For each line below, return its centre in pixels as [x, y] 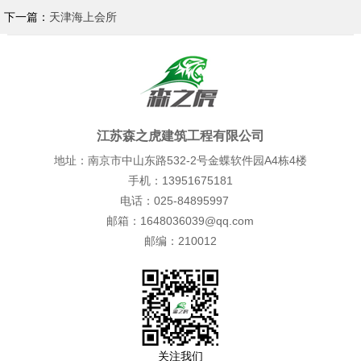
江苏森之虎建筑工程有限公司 [180, 136]
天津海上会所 [83, 17]
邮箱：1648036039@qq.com [180, 221]
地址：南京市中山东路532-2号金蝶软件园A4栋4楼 [180, 160]
